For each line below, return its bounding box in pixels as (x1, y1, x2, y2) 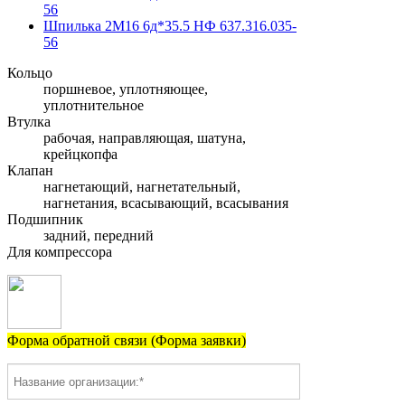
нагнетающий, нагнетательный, (43, 179, 240, 195)
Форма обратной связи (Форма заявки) (7, 333, 246, 349)
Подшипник (7, 212, 83, 228)
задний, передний (43, 228, 154, 244)
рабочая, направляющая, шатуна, (43, 130, 246, 146)
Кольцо (7, 65, 52, 81)
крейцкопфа (43, 146, 118, 163)
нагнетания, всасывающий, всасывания (43, 195, 288, 212)
